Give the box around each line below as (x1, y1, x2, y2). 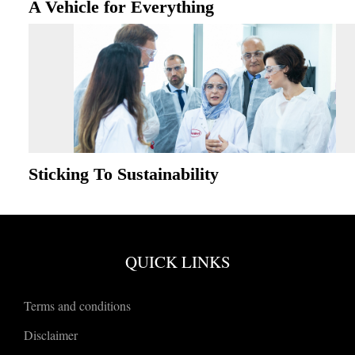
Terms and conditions (24, 296, 132, 314)
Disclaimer (24, 326, 78, 343)
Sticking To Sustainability (28, 163, 219, 184)
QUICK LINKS (124, 250, 231, 273)
